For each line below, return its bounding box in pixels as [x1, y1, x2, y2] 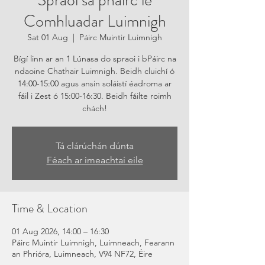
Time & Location [12, 200, 88, 217]
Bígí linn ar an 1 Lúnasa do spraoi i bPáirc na [13, 53, 176, 64]
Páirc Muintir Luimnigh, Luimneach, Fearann [12, 237, 174, 248]
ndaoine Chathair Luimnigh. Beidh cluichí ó [15, 66, 174, 76]
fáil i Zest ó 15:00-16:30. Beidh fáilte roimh [18, 91, 172, 101]
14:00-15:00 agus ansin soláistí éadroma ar [18, 78, 172, 89]
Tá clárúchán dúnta [56, 140, 134, 151]
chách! [82, 103, 107, 114]
